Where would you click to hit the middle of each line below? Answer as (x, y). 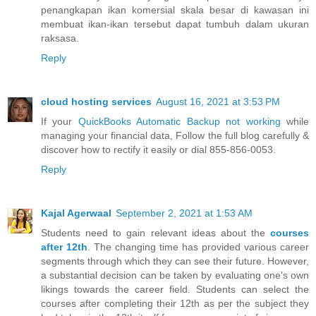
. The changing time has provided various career (198, 247)
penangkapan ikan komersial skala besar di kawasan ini (175, 10)
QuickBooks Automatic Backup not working (179, 122)
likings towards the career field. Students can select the (175, 290)
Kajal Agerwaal (76, 213)
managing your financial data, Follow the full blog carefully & (175, 136)
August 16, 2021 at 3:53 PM (218, 102)
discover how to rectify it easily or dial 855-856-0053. (158, 150)
